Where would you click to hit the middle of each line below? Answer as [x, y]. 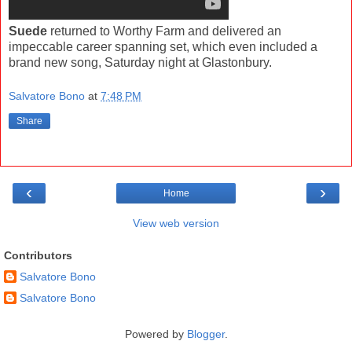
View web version [176, 224]
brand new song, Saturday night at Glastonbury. [140, 62]
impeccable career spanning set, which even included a [163, 46]
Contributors [38, 256]
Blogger [205, 334]
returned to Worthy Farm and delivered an [164, 31]
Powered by [156, 334]
